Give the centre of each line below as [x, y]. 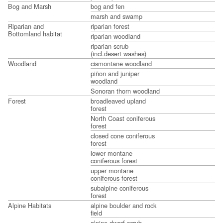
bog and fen [108, 6]
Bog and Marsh [30, 6]
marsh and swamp [116, 16]
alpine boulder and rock [123, 205]
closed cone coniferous [123, 135]
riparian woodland [115, 36]
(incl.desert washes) [118, 53]
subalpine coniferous [119, 188]
